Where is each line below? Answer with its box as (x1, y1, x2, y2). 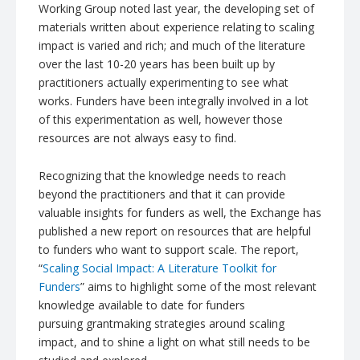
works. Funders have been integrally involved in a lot (39, 92, 309, 108)
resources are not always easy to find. (39, 129, 236, 145)
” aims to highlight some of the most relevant (80, 279, 317, 294)
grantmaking (86, 316, 151, 331)
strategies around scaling (151, 316, 284, 331)
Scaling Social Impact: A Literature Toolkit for (43, 260, 276, 276)
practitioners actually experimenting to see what (39, 74, 288, 90)
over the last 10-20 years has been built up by (39, 55, 275, 72)
